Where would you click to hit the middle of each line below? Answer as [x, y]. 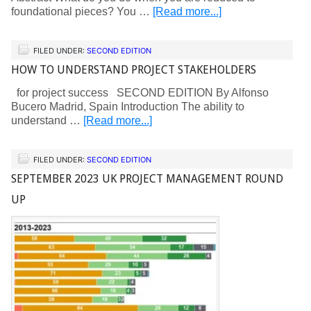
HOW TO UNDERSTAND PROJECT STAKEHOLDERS [134, 70]
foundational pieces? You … [82, 11]
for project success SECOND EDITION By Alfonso [140, 93]
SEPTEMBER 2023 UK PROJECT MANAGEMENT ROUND [147, 179]
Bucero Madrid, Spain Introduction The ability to [128, 107]
